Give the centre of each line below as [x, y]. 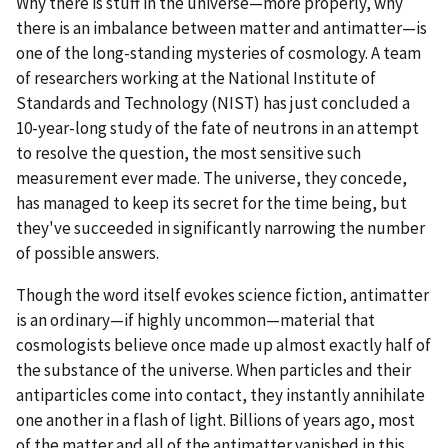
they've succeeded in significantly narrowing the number [220, 228]
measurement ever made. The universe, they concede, [211, 178]
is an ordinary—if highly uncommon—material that [195, 320]
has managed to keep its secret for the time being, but [211, 203]
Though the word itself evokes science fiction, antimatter [222, 295]
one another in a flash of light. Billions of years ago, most [215, 420]
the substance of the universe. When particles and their [213, 370]
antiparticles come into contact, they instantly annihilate [220, 395]
